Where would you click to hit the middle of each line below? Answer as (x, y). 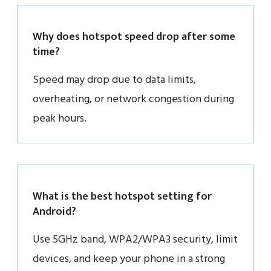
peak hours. (60, 119)
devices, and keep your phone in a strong (129, 259)
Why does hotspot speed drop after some (134, 37)
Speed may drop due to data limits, (114, 80)
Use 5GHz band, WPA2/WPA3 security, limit (135, 240)
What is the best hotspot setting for (122, 196)
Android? (54, 211)
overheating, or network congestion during (133, 99)
